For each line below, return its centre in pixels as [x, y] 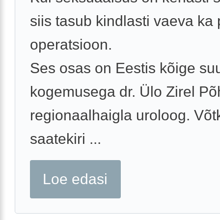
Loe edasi [75, 179]
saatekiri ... [66, 139]
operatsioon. [71, 45]
